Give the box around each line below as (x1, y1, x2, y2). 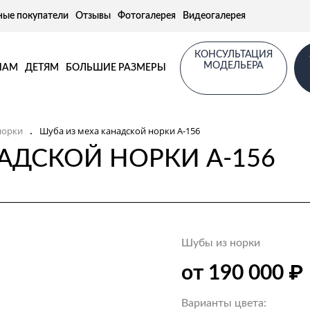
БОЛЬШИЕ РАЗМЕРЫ (65, 63, 166, 73)
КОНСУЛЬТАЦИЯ (194, 49, 273, 60)
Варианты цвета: (181, 298, 267, 309)
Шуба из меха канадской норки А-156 (39, 124, 200, 137)
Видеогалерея (183, 11, 246, 21)
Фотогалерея (118, 11, 176, 21)
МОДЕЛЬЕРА (203, 60, 263, 71)
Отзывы (75, 11, 111, 21)
